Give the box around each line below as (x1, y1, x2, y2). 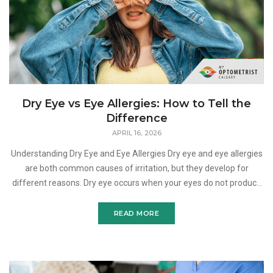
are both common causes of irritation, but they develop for (24, 163, 249, 174)
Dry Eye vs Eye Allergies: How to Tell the (22, 97, 251, 111)
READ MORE (113, 209, 160, 218)
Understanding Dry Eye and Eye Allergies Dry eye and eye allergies (10, 149, 168, 159)
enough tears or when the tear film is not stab (49, 193, 224, 203)
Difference (105, 112, 168, 126)
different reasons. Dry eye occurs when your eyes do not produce (12, 178, 261, 188)
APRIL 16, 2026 (112, 129, 161, 138)
